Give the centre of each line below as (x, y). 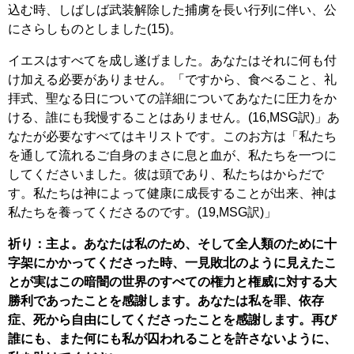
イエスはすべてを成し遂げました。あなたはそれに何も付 (172, 61)
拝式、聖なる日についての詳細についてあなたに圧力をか (172, 99)
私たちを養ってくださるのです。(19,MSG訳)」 (142, 213)
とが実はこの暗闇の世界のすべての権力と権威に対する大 (172, 282)
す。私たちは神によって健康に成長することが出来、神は (172, 194)
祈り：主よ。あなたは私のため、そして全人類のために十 (172, 244)
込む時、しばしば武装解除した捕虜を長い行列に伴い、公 (172, 10)
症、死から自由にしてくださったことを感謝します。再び (172, 320)
